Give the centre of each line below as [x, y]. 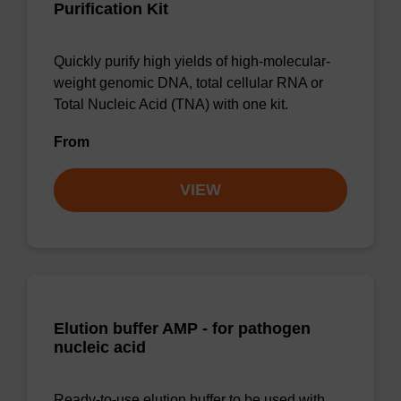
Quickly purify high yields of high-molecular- [192, 61]
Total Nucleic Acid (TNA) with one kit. [171, 104]
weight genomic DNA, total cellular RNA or [188, 83]
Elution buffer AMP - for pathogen [182, 328]
